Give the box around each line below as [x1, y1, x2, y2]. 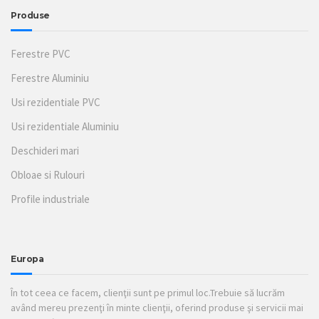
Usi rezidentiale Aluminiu [11, 119, 119, 133]
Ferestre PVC [11, 46, 70, 61]
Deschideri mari [11, 143, 79, 157]
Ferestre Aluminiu [11, 70, 89, 85]
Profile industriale [11, 192, 90, 206]
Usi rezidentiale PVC [11, 95, 100, 109]
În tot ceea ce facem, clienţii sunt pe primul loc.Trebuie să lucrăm [11, 286, 285, 299]
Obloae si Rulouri [11, 167, 85, 182]
